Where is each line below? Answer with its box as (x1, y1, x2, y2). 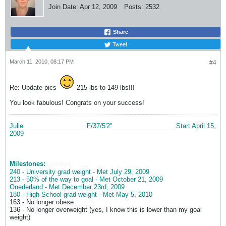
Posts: (124, 3, 143, 11)
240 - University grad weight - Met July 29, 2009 (10, 168, 149, 176)
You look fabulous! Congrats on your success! (10, 99, 144, 107)
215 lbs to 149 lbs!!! (75, 84, 135, 92)
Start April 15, (176, 122, 216, 130)
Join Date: (48, 3, 78, 11)
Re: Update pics (10, 84, 59, 92)
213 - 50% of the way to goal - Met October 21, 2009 (10, 176, 163, 184)
